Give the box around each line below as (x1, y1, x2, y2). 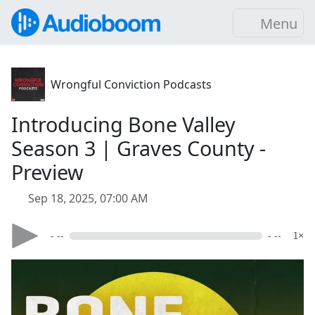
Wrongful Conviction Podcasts (51, 77, 212, 92)
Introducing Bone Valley (11, 110, 236, 138)
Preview (11, 158, 84, 186)
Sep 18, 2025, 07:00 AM (28, 191, 148, 206)
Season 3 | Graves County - (11, 134, 266, 162)
